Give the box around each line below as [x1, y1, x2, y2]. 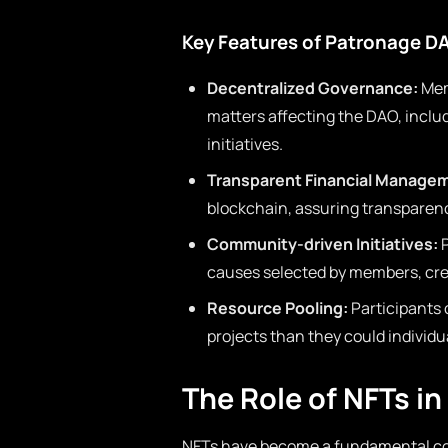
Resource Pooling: [207, 297, 348, 319]
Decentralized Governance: [207, 77, 418, 99]
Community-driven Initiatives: [207, 233, 438, 255]
